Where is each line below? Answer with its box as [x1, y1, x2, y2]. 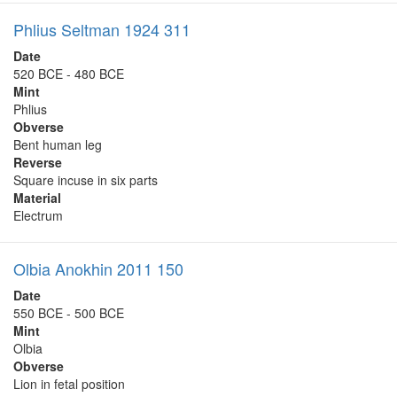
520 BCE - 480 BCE [13, 65, 124, 83]
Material [13, 189, 61, 207]
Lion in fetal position [13, 375, 125, 393]
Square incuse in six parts [13, 171, 158, 190]
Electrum [13, 206, 63, 225]
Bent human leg [13, 136, 102, 154]
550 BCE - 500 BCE [13, 304, 124, 323]
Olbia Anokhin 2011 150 [13, 257, 183, 281]
